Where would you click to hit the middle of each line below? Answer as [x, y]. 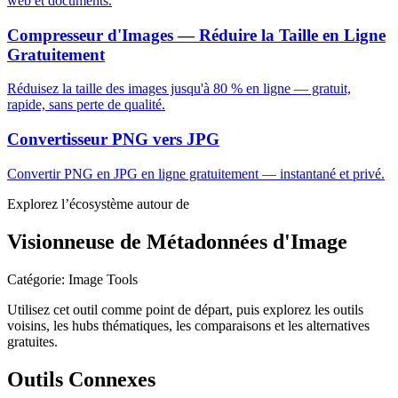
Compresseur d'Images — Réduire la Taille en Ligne [196, 35]
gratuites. [32, 341]
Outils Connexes [81, 379]
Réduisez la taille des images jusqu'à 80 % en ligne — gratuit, [179, 89]
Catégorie [34, 279]
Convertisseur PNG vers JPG [113, 139]
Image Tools [103, 279]
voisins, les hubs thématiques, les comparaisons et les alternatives [188, 325]
